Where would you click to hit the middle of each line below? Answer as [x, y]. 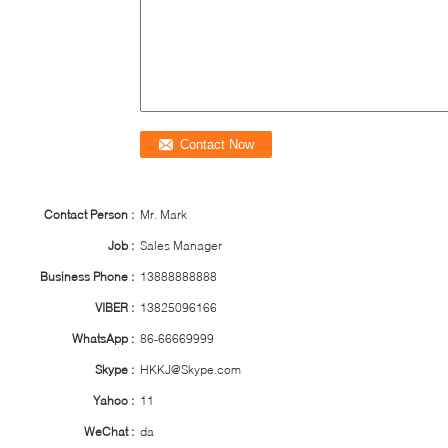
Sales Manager [181, 245]
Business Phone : [87, 276]
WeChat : [109, 431]
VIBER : [114, 307]
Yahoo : [113, 400]
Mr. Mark [163, 214]
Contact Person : [89, 214]
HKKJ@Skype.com [190, 369]
